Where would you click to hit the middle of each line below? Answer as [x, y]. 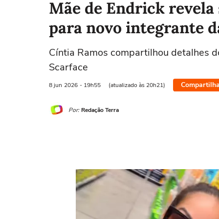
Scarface [68, 67]
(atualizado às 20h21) [137, 85]
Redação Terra [100, 110]
